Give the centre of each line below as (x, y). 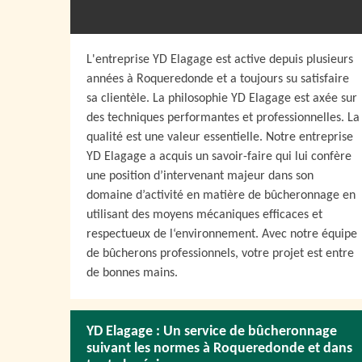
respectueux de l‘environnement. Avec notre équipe (222, 234)
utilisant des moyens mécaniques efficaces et (204, 215)
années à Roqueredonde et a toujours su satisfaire (218, 79)
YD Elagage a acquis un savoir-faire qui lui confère (219, 157)
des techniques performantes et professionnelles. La (223, 118)
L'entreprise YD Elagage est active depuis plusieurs (220, 60)
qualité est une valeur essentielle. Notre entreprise (220, 137)
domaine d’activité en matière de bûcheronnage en (221, 196)
